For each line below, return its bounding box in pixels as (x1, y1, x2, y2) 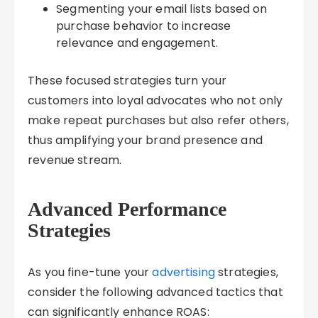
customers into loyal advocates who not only (28, 92, 283, 109)
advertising (152, 264, 216, 280)
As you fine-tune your (28, 264, 153, 280)
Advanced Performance (28, 198, 227, 220)
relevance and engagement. (56, 35, 218, 51)
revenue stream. (28, 152, 122, 168)
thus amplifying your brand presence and (28, 132, 263, 148)
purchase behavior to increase (56, 18, 231, 34)
